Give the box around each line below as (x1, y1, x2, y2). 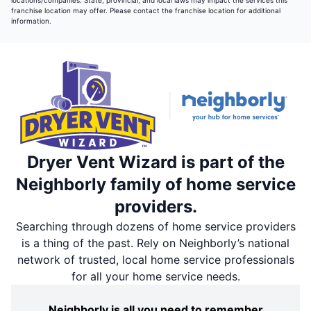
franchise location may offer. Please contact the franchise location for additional (11, 6, 280, 15)
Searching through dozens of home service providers (15, 219, 296, 234)
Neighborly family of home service (15, 174, 296, 195)
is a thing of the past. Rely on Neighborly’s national (22, 236, 289, 251)
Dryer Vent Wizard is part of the (26, 152, 285, 173)
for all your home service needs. (71, 269, 240, 284)
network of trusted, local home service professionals (17, 253, 294, 267)
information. (11, 17, 51, 26)
